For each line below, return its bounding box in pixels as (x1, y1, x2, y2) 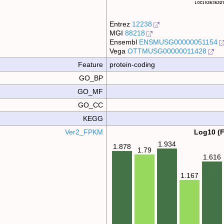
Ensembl (109, 38, 139, 46)
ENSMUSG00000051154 (139, 38, 218, 46)
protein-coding (109, 60, 155, 68)
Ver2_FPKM (65, 128, 103, 136)
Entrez (109, 20, 132, 28)
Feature (78, 60, 103, 68)
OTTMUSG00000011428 (127, 47, 207, 55)
